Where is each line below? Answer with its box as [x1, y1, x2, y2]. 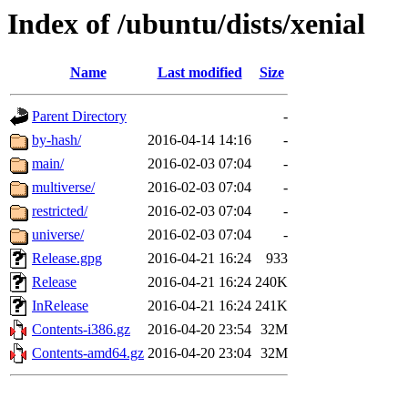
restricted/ [32, 203, 87, 219]
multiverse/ [32, 179, 95, 196]
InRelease [32, 298, 88, 314]
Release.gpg [32, 250, 102, 267]
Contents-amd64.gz [32, 345, 144, 362]
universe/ [32, 227, 84, 243]
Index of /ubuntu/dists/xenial [7, 7, 365, 40]
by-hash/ [32, 132, 81, 148]
